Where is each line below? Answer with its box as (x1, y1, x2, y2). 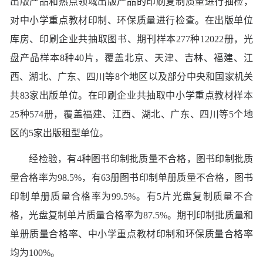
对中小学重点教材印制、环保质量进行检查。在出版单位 (10, 15, 253, 25)
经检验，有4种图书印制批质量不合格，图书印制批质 (10, 153, 253, 164)
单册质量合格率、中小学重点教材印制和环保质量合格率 (10, 228, 253, 239)
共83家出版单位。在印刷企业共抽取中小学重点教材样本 (10, 90, 253, 100)
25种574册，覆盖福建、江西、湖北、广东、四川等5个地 (10, 109, 253, 119)
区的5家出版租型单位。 (10, 127, 109, 138)
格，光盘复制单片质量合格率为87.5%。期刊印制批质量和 (10, 210, 253, 220)
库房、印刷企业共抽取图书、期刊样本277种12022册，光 (10, 33, 253, 44)
